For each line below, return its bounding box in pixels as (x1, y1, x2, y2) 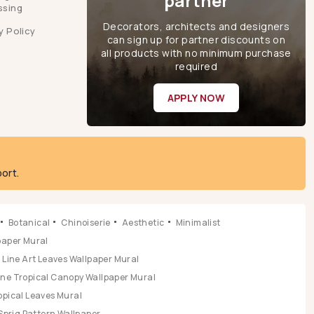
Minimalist (175, 216, 221, 228)
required (175, 59, 218, 73)
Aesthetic (121, 216, 165, 228)
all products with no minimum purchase (101, 46, 292, 60)
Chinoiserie (61, 216, 111, 228)
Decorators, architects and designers (102, 19, 290, 33)
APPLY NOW (167, 90, 226, 104)
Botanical (8, 216, 50, 228)
